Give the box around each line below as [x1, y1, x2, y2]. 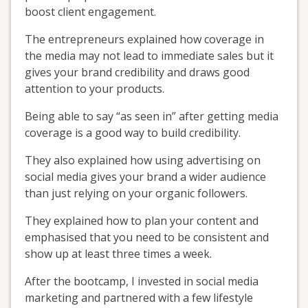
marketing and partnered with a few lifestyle [25, 289, 253, 305]
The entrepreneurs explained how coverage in [25, 31, 264, 47]
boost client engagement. [25, 3, 156, 19]
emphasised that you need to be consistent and [25, 229, 269, 245]
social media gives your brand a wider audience [25, 168, 266, 184]
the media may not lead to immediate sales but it [25, 47, 274, 63]
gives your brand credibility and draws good [25, 64, 250, 80]
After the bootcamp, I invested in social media [25, 273, 258, 289]
